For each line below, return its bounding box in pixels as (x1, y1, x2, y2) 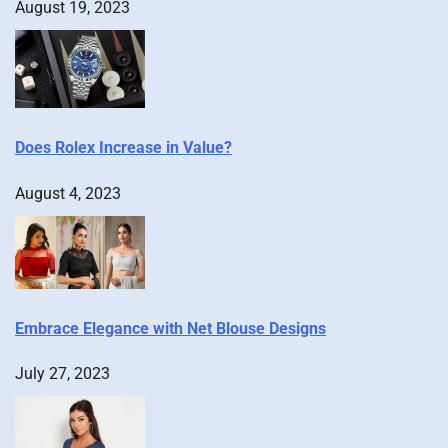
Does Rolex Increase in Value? (15, 138, 232, 158)
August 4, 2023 (15, 183, 121, 203)
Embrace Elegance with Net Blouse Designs (15, 319, 326, 339)
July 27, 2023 (15, 364, 110, 384)
